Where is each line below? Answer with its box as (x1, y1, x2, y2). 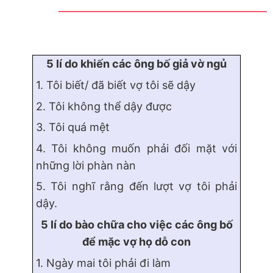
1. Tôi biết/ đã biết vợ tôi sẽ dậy (36, 79, 199, 92)
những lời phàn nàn (36, 158, 136, 172)
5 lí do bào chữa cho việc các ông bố (40, 218, 233, 232)
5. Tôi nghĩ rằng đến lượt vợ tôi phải (36, 180, 237, 193)
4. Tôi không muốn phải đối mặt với (36, 141, 237, 155)
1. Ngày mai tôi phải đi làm (36, 256, 171, 269)
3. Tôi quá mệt (36, 121, 110, 134)
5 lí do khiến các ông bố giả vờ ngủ (46, 57, 227, 71)
